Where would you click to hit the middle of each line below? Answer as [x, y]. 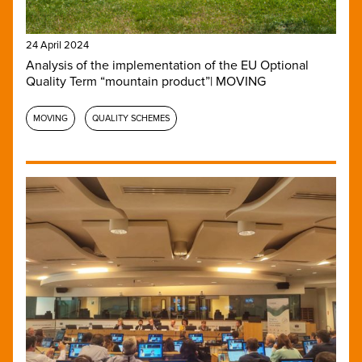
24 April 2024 [57, 45]
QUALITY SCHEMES [131, 118]
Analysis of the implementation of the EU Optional [167, 65]
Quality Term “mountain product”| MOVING [146, 82]
